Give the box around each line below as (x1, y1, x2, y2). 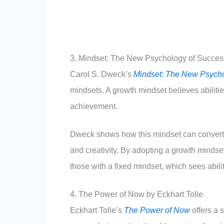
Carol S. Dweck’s (70, 69, 133, 78)
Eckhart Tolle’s (70, 205, 124, 214)
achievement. (70, 101, 117, 110)
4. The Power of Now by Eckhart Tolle (70, 189, 203, 198)
